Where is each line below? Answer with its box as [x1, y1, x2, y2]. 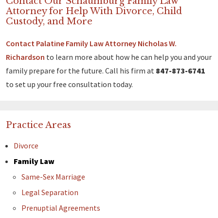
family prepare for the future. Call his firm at [6, 66, 156, 76]
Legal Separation [21, 187, 78, 198]
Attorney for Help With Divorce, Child [6, 6, 182, 17]
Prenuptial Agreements [21, 203, 100, 213]
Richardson [6, 52, 45, 62]
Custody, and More [6, 16, 92, 27]
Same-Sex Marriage [21, 172, 85, 182]
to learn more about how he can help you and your [45, 52, 212, 62]
